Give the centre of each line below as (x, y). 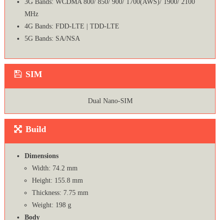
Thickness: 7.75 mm (60, 193)
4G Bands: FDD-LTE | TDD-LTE (72, 27)
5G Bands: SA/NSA (52, 39)
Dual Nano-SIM (110, 101)
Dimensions (41, 156)
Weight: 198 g (51, 205)
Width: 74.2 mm (55, 168)
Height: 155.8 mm (57, 181)
